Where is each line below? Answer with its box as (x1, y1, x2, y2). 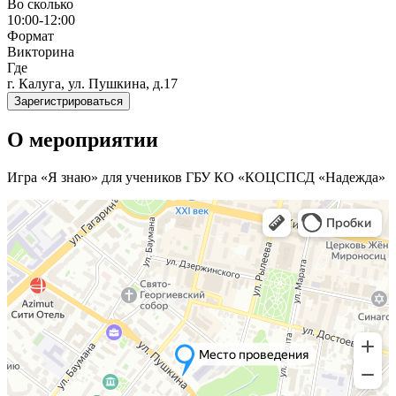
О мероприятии (7, 127, 158, 151)
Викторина (7, 43, 74, 59)
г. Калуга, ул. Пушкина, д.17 (7, 75, 178, 91)
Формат (7, 27, 54, 43)
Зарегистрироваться (14, 94, 123, 108)
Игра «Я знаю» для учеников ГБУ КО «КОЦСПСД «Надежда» (7, 169, 385, 185)
